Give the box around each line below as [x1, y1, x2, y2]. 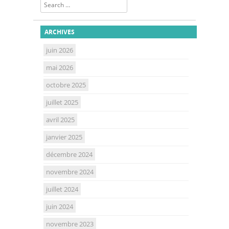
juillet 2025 [46, 98, 78, 107]
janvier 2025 [46, 132, 82, 142]
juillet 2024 [46, 185, 78, 194]
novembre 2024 [46, 167, 94, 177]
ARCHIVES [44, 27, 75, 36]
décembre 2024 [46, 150, 93, 159]
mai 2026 [46, 63, 73, 73]
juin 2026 [46, 45, 73, 55]
